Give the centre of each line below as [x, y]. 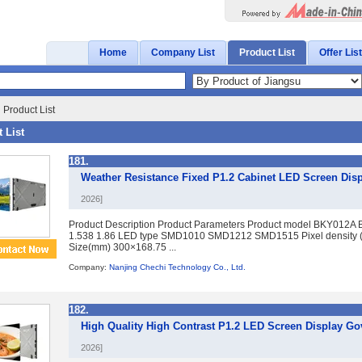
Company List [183, 53]
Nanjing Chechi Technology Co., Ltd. [177, 267]
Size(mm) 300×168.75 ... [122, 247]
